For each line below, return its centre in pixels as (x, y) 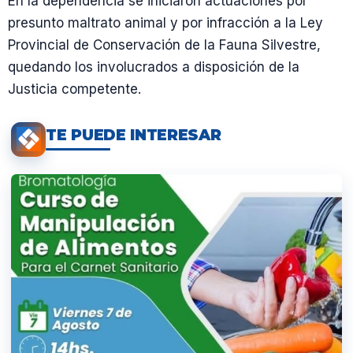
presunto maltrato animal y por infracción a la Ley (165, 22)
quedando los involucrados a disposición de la (154, 67)
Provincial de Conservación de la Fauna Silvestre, (164, 45)
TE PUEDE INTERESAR (134, 136)
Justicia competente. (74, 89)
